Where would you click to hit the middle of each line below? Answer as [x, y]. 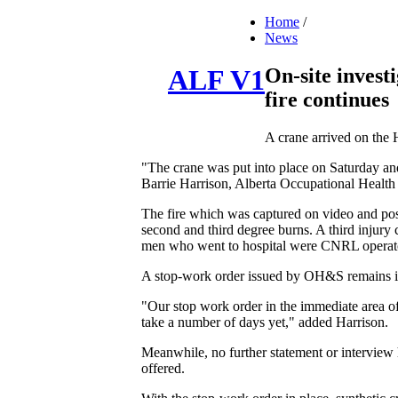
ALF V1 [216, 80]
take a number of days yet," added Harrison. [265, 322]
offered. [163, 368]
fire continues [327, 99]
